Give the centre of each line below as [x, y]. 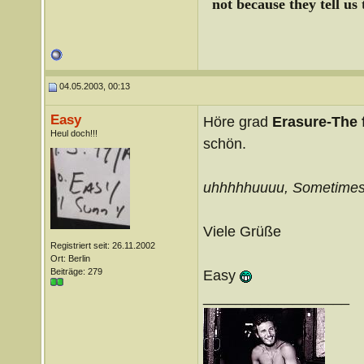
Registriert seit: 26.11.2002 [102, 245]
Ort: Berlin [70, 258]
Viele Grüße [242, 231]
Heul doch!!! [74, 133]
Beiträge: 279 [76, 271]
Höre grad [237, 121]
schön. [224, 143]
